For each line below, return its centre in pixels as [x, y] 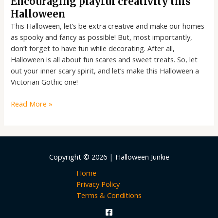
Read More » [32, 103]
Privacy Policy [98, 184]
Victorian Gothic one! [45, 82]
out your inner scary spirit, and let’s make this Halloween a [105, 70]
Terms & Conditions [109, 195]
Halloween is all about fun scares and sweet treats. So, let [104, 59]
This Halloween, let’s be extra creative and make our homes [108, 26]
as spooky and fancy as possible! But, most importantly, [102, 37]
